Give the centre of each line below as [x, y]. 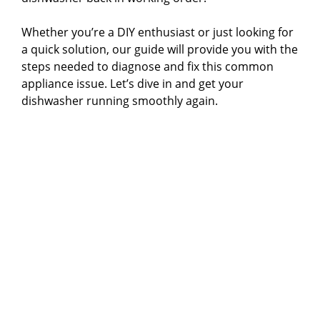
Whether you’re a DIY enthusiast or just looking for [157, 32]
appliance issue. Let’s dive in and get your [132, 84]
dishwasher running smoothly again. [120, 101]
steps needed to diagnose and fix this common [147, 67]
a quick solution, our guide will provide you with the [160, 50]
